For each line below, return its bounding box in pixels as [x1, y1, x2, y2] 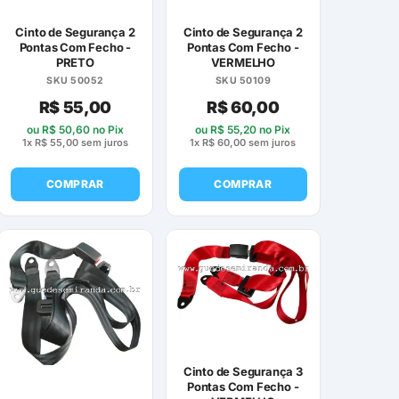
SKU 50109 [215, 74, 271, 86]
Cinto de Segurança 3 [183, 363, 303, 379]
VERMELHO [210, 54, 275, 69]
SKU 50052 [46, 74, 104, 86]
